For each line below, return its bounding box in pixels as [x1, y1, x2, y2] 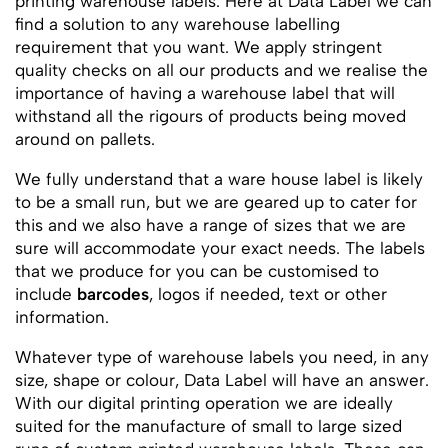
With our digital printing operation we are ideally [15, 393, 393, 413]
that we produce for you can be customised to [15, 261, 379, 281]
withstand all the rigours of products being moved [15, 106, 406, 126]
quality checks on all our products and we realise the [15, 60, 428, 80]
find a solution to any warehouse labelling [15, 14, 340, 34]
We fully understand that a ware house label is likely [15, 169, 423, 189]
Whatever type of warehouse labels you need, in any [15, 347, 429, 367]
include [15, 284, 77, 304]
